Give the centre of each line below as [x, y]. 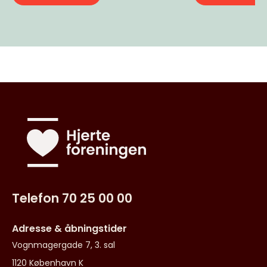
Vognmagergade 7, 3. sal [63, 245]
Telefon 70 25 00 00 [72, 198]
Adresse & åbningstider [69, 228]
